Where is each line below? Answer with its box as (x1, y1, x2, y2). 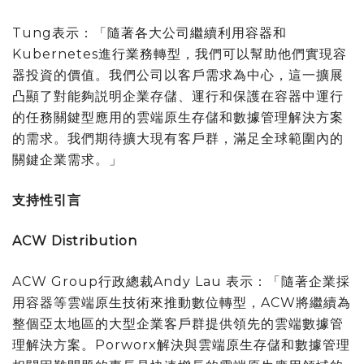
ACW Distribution (12, 232, 137, 249)
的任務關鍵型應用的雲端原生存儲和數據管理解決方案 (12, 109, 344, 125)
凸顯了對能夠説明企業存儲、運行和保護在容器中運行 (12, 88, 344, 104)
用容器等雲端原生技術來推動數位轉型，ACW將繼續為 (12, 294, 351, 310)
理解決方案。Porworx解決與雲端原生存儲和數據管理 (12, 336, 350, 353)
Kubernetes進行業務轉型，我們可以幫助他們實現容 (12, 45, 347, 62)
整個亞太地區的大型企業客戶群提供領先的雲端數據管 (12, 315, 344, 331)
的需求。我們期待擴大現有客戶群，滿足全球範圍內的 (12, 130, 344, 146)
